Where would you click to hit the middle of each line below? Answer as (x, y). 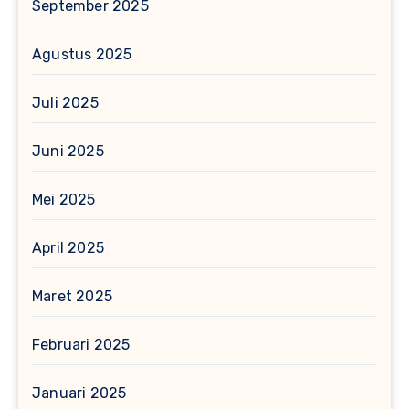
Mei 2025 (64, 199)
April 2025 (68, 247)
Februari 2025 (81, 344)
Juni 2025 (68, 151)
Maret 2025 (72, 296)
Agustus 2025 (82, 54)
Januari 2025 (79, 393)
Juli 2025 (65, 102)
